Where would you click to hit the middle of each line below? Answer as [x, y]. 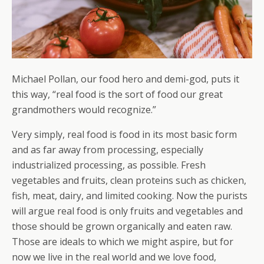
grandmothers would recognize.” [84, 110]
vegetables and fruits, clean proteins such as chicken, [129, 181]
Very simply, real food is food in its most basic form [124, 135]
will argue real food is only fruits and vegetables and [127, 211]
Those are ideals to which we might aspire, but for [123, 242]
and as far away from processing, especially [108, 150]
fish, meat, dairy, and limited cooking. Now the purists [130, 196]
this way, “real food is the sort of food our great [117, 95]
